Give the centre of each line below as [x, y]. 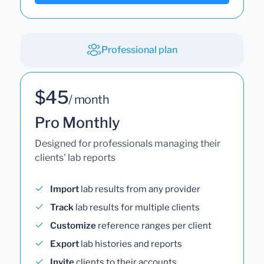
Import [65, 189]
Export [65, 244]
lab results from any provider [140, 189]
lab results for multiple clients [137, 207]
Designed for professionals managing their [128, 143]
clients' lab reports [75, 157]
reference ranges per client [154, 225]
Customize [73, 225]
